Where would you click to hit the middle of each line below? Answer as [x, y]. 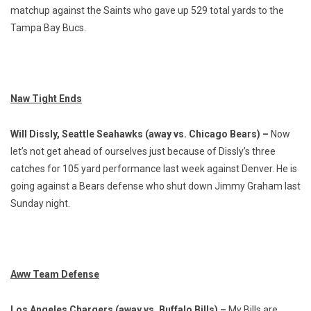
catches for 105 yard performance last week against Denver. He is [154, 168]
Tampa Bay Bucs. [48, 27]
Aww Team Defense [55, 274]
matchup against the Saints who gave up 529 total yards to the [147, 10]
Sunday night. [40, 203]
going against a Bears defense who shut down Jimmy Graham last [155, 186]
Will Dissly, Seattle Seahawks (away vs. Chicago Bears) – [141, 134]
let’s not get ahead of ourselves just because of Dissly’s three [143, 151]
